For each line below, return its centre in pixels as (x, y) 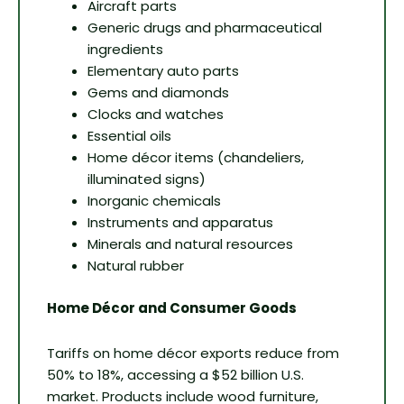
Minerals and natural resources (190, 244)
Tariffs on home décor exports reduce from (193, 353)
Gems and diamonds (158, 93)
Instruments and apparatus (180, 223)
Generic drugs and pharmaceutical (205, 28)
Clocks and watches (156, 115)
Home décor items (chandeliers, (196, 158)
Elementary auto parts (163, 71)
